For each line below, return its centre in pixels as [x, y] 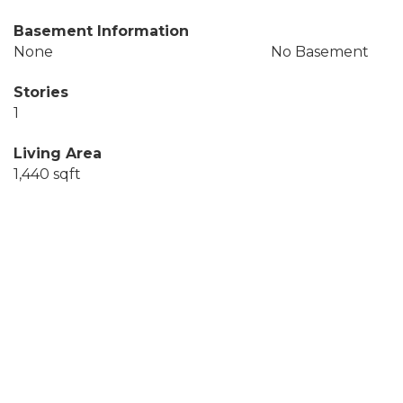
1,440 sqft [47, 174]
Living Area [58, 153]
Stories [41, 92]
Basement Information [101, 31]
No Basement [319, 52]
